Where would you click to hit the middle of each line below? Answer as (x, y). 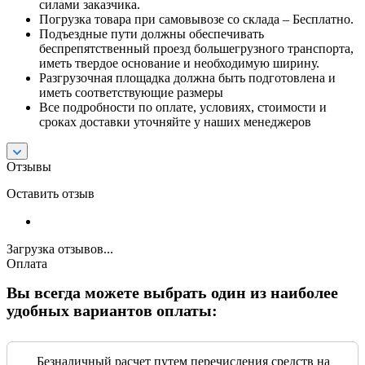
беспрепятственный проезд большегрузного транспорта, (196, 48)
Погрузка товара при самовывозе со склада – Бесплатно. (196, 19)
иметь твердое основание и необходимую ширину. (179, 63)
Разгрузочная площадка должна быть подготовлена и (187, 77)
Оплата (27, 263)
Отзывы (29, 166)
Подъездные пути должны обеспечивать (152, 33)
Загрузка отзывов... (60, 248)
